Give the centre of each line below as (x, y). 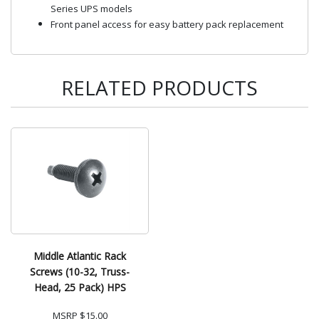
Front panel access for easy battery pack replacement (167, 24)
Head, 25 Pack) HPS (80, 287)
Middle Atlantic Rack (80, 256)
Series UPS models (91, 9)
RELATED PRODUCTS (159, 87)
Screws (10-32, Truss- (80, 271)
